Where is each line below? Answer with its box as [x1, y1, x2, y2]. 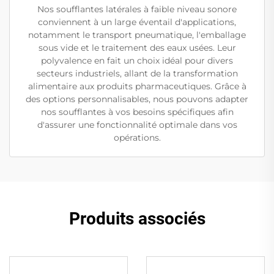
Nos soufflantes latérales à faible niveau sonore [37, 3, 237, 15]
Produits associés [68, 208, 206, 229]
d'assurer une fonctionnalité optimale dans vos [37, 119, 237, 130]
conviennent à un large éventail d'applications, [38, 16, 236, 28]
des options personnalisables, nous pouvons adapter [26, 93, 248, 105]
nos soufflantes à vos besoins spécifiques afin [40, 106, 234, 117]
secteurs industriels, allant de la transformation [36, 67, 238, 79]
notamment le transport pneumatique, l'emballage [28, 29, 246, 40]
